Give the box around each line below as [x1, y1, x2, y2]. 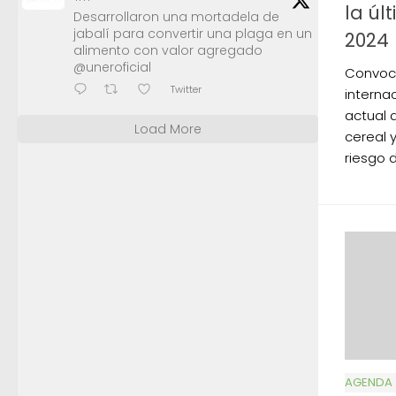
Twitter [170, 81, 202, 96]
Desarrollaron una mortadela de [73, 8, 279, 27]
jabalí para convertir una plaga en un [73, 25, 312, 43]
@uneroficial [73, 58, 151, 77]
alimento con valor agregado [73, 42, 263, 60]
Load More [134, 120, 202, 139]
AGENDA [345, 373, 392, 391]
